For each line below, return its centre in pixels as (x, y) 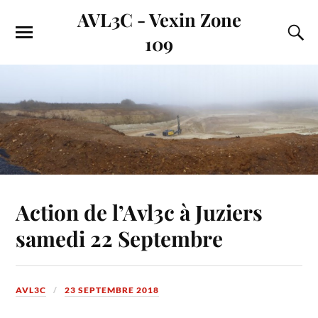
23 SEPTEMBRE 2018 (112, 290)
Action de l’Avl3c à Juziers (139, 212)
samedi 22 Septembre (120, 238)
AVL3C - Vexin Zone (159, 19)
